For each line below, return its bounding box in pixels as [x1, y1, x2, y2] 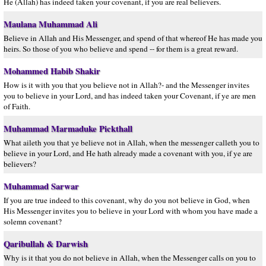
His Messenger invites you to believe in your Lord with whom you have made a [4, 205, 258, 216]
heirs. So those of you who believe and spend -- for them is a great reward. [4, 43, 238, 54]
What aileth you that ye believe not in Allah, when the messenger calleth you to [4, 137, 259, 148]
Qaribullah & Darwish [4, 237, 88, 250]
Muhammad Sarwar [4, 180, 79, 192]
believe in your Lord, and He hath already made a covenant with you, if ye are [4, 148, 252, 159]
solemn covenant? [4, 216, 62, 227]
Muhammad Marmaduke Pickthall [4, 122, 132, 135]
